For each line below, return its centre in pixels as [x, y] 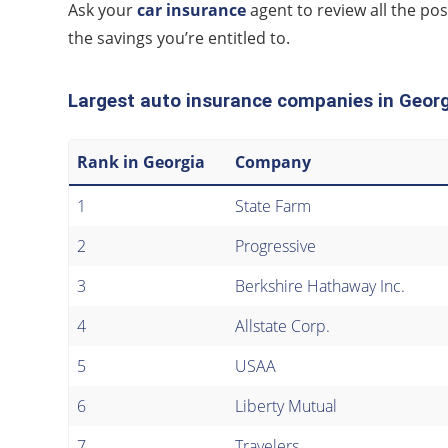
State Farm [273, 205]
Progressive [275, 245]
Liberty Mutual [286, 405]
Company [273, 161]
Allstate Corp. [282, 325]
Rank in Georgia [141, 161]
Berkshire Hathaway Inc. [320, 285]
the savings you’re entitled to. [179, 37]
